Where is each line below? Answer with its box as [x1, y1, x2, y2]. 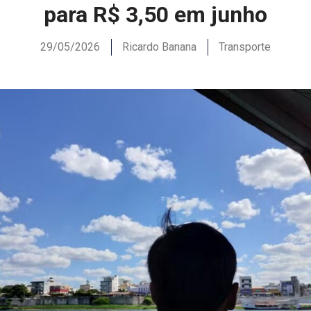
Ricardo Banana [122, 40, 196, 54]
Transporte [219, 40, 271, 54]
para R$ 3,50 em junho [44, 1, 267, 28]
